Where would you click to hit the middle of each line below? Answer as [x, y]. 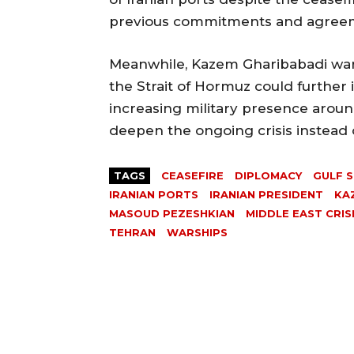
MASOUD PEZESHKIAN [172, 213]
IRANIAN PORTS [154, 194]
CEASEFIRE [192, 175]
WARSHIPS [197, 232]
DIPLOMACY [268, 175]
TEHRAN [132, 232]
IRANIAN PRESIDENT [266, 194]
